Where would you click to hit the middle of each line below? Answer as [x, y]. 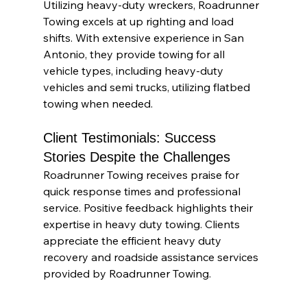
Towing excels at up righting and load [139, 21]
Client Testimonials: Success [131, 137]
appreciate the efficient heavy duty [133, 240]
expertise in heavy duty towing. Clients [143, 224]
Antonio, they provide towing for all [135, 54]
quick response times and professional [143, 191]
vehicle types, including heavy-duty [134, 70]
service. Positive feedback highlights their [149, 207]
